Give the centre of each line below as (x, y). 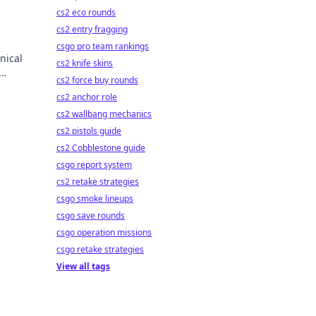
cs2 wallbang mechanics (104, 114)
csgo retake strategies (100, 249)
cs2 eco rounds (86, 12)
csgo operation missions (104, 232)
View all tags (83, 266)
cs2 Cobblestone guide (101, 148)
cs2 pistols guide (89, 131)
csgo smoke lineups (95, 199)
